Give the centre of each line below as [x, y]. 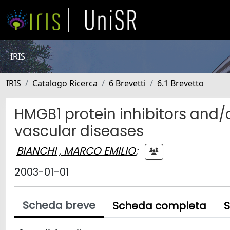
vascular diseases [79, 131]
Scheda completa [159, 206]
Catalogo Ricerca [65, 83]
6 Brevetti [127, 83]
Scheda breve [59, 205]
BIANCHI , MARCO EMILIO [76, 151]
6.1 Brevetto [180, 83]
